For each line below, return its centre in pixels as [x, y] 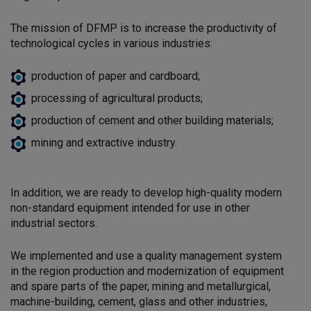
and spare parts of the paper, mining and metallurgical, [141, 286]
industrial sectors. [54, 223]
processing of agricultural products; [117, 98]
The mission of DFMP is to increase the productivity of [144, 28]
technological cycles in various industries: [111, 43]
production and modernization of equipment [178, 271]
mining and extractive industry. [104, 142]
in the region [42, 271]
